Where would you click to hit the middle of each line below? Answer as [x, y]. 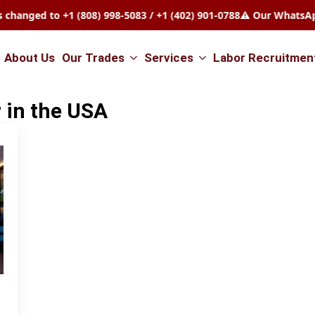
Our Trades [93, 57]
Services [169, 57]
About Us [30, 57]
